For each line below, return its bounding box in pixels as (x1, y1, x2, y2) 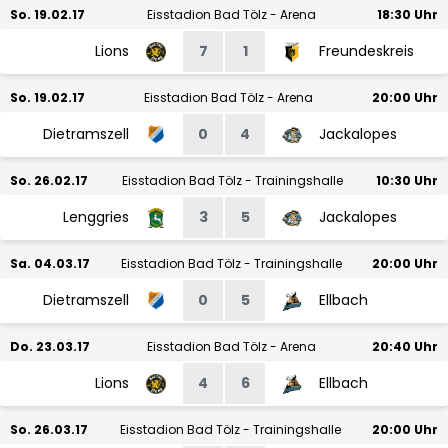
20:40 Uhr (372, 338, 438, 355)
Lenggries (63, 207, 129, 227)
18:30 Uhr (377, 6, 438, 23)
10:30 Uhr (376, 172, 438, 189)
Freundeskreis (319, 41, 414, 61)
